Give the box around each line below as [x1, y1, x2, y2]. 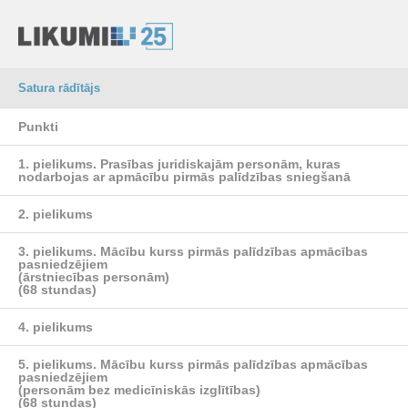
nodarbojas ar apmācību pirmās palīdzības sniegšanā [18, 169, 351, 184]
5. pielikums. [18, 357, 97, 372]
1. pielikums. [18, 157, 97, 171]
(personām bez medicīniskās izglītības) [18, 382, 260, 397]
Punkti [18, 119, 58, 134]
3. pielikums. [18, 244, 97, 259]
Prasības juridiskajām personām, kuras [97, 157, 341, 171]
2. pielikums [18, 207, 93, 221]
